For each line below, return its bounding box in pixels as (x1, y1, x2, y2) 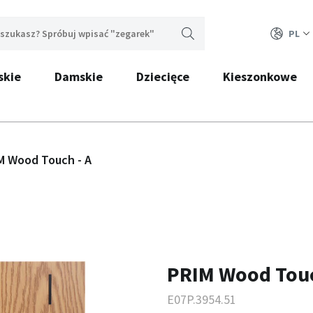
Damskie (54, 68, 103, 85)
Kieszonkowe (222, 68, 297, 85)
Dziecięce (136, 68, 189, 85)
